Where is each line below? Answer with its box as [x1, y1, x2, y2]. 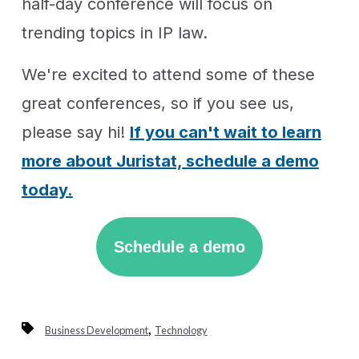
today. [21, 179, 73, 200]
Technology [154, 324, 208, 337]
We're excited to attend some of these [21, 64, 315, 84]
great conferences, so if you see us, [21, 93, 294, 113]
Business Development [44, 324, 148, 337]
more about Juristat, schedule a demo [21, 151, 319, 171]
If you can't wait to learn [129, 122, 321, 142]
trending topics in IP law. [21, 22, 208, 42]
